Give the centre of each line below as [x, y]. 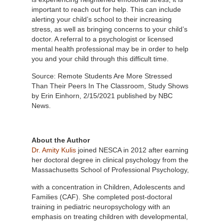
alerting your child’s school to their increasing [102, 19]
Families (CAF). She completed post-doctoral [102, 197]
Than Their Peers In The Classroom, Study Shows [110, 86]
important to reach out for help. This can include [106, 9]
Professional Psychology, [150, 169]
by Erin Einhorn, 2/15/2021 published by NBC [102, 95]
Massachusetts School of [72, 169]
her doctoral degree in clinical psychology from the [110, 160]
